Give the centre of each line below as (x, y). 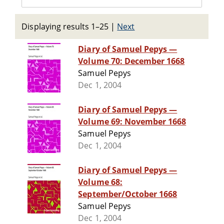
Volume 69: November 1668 (132, 122)
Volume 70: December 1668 (131, 61)
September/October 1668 (128, 194)
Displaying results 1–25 (65, 26)
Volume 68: (100, 182)
